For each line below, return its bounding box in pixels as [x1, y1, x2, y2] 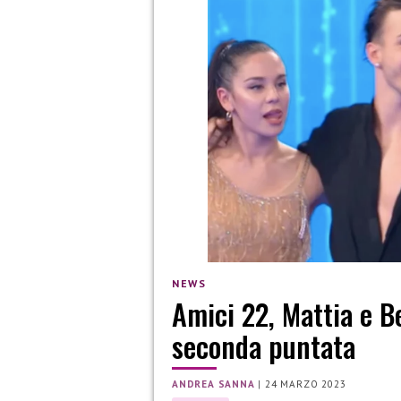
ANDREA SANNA [172, 378, 255, 391]
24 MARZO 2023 [265, 378, 346, 391]
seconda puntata [172, 325, 355, 368]
